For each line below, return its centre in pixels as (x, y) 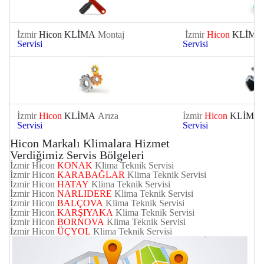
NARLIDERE (85, 194)
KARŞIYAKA (85, 213)
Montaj (110, 35)
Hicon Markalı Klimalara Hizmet (90, 143)
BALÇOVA (80, 203)
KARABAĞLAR (91, 175)
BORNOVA (81, 222)
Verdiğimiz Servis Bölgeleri (77, 155)
